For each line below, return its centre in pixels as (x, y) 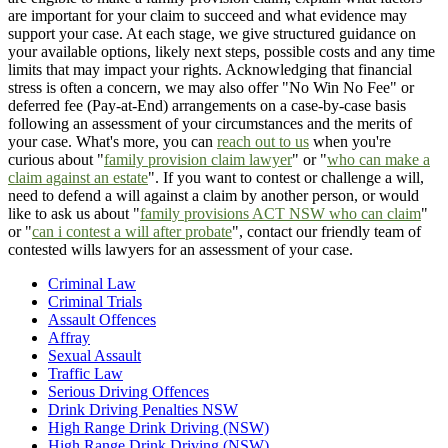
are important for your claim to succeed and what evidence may (207, 16)
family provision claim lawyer (198, 160)
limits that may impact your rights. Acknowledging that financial (210, 70)
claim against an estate (78, 178)
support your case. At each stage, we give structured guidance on (212, 34)
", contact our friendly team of (326, 232)
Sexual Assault (94, 356)
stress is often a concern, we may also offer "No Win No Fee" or (211, 88)
